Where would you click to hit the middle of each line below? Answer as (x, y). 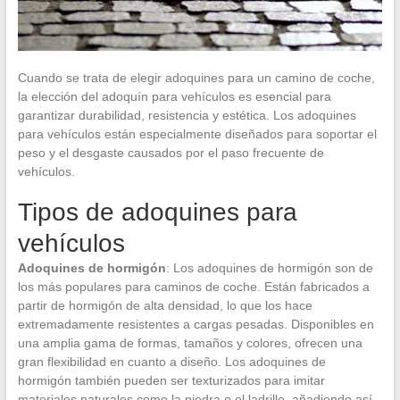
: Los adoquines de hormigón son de (269, 267)
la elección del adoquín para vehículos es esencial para (174, 96)
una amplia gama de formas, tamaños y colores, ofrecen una (190, 342)
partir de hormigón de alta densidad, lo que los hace (165, 305)
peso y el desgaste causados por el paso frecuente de (171, 152)
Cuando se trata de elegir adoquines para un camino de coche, (196, 77)
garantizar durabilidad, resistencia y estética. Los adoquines (187, 115)
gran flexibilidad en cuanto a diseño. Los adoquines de (171, 361)
